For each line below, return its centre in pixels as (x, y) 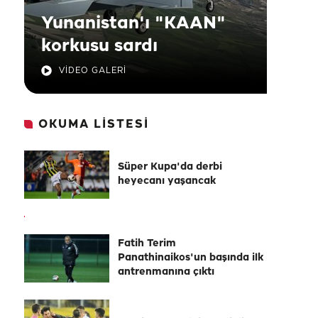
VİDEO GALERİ (93, 71)
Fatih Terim (147, 244)
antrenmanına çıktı (166, 272)
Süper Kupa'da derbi (170, 167)
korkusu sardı (99, 46)
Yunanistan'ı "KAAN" (133, 23)
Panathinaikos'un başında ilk (191, 258)
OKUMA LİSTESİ (94, 125)
